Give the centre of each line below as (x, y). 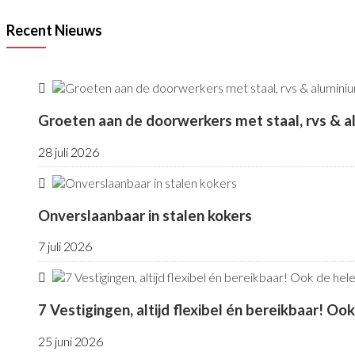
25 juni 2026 (71, 341)
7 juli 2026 (65, 246)
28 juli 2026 (69, 151)
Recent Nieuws (54, 31)
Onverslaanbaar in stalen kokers (145, 215)
